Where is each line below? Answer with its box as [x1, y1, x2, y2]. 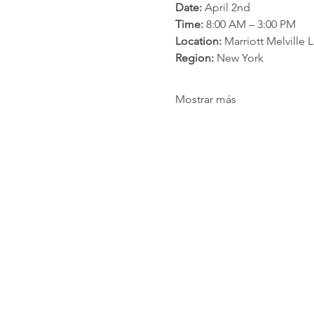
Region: [175, 50, 214, 64]
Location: [175, 34, 222, 48]
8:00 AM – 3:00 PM [203, 17, 296, 31]
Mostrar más [175, 92, 237, 106]
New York [214, 50, 264, 64]
